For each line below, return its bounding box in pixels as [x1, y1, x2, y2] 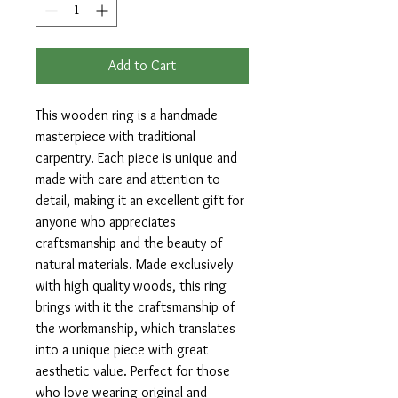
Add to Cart [108, 57, 176, 74]
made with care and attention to [36, 171, 220, 187]
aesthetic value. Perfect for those [36, 362, 230, 379]
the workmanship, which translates [36, 320, 235, 337]
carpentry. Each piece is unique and [36, 149, 237, 166]
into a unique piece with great [36, 341, 208, 358]
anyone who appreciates [36, 213, 176, 230]
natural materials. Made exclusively [36, 256, 233, 273]
